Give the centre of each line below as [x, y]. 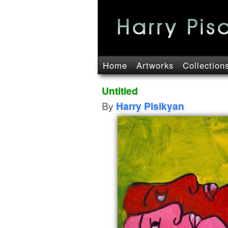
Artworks [155, 65]
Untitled [120, 91]
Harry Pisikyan [150, 106]
